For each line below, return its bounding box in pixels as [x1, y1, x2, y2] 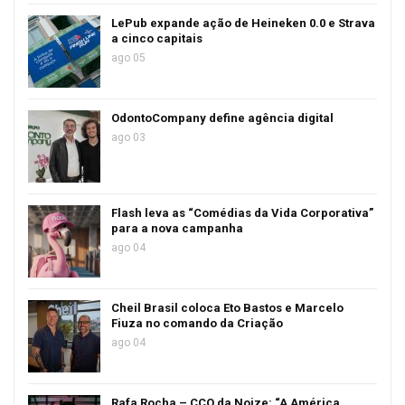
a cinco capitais [111, 32, 202, 45]
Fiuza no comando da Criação [111, 316, 283, 330]
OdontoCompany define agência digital [111, 111, 334, 125]
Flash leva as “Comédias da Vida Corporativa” [111, 206, 373, 220]
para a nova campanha [111, 221, 243, 235]
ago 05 [111, 52, 146, 64]
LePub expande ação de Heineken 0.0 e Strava [111, 16, 375, 30]
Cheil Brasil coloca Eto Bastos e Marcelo [111, 301, 344, 315]
